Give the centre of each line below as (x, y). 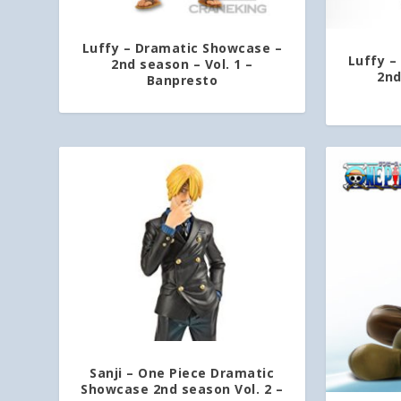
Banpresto (182, 80)
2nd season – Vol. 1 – (182, 64)
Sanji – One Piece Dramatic (182, 372)
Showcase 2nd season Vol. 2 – (182, 388)
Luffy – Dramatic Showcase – (182, 47)
